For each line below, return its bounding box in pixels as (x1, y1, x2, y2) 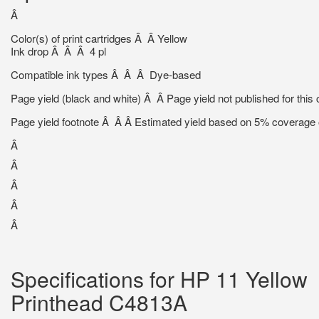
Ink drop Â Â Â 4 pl (11, 43, 106, 58)
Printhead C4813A (11, 287, 187, 318)
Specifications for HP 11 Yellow (11, 263, 308, 294)
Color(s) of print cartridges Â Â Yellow (11, 31, 187, 46)
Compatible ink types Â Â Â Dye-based (11, 67, 201, 82)
